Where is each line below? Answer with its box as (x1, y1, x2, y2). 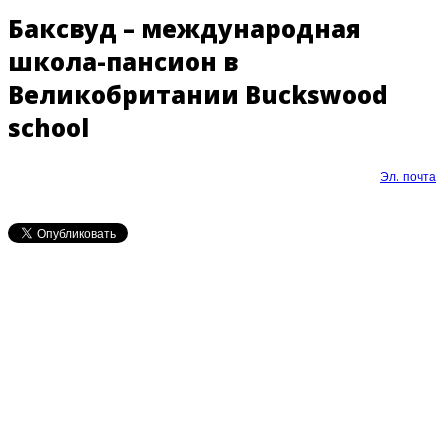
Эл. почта (380, 169, 436, 184)
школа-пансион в (8, 44, 238, 78)
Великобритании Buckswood (8, 77, 388, 111)
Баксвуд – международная (8, 11, 361, 45)
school (8, 110, 89, 144)
